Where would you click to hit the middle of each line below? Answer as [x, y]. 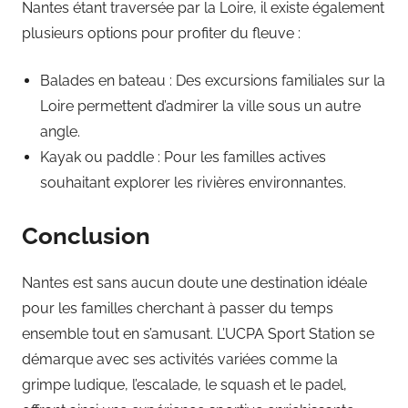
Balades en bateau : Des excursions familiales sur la [213, 81]
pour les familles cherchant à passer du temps [178, 308]
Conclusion [86, 236]
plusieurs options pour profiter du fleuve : [161, 34]
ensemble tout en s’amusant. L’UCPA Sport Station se [198, 333]
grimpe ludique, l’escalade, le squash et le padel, [184, 384]
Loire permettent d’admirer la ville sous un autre [200, 107]
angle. [60, 132]
